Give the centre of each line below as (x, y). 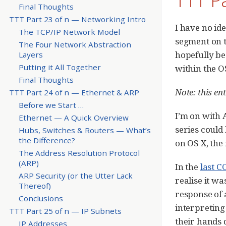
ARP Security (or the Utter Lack (75, 176)
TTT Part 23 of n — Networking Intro (77, 19)
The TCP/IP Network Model (69, 32)
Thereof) (35, 186)
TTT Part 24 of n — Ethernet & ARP (74, 92)
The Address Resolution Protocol (79, 153)
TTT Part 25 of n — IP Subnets (65, 211)
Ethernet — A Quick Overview (73, 118)
